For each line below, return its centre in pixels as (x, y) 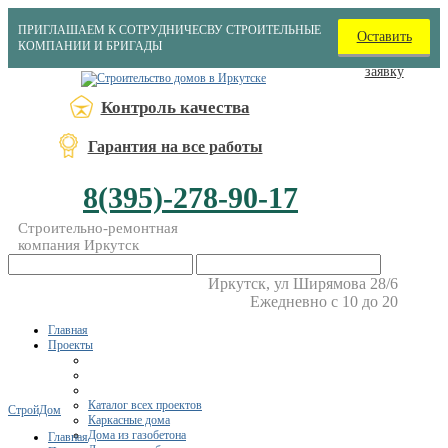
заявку (384, 71)
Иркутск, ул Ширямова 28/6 (302, 283)
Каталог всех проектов (145, 405)
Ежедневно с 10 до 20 (323, 301)
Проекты (70, 345)
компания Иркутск (78, 245)
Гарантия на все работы (175, 146)
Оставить (384, 36)
